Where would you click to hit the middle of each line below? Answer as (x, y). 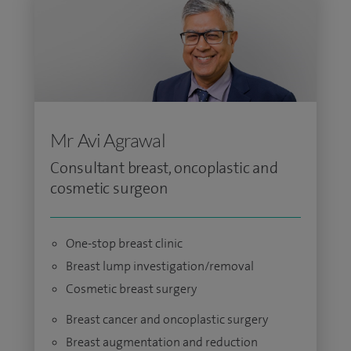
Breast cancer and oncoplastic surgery (167, 319)
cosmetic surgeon (109, 188)
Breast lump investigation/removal (160, 266)
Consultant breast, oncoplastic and (164, 168)
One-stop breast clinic (124, 243)
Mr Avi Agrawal (108, 140)
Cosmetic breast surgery (131, 289)
